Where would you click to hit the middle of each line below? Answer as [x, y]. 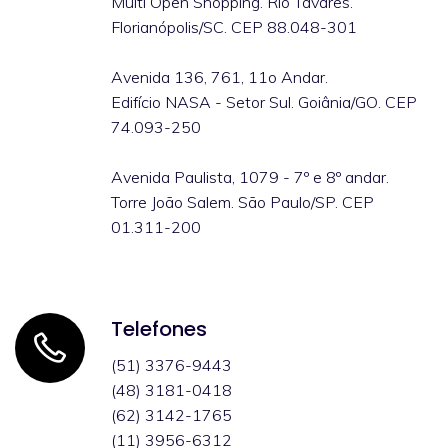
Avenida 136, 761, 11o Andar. [219, 77]
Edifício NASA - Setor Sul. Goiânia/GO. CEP [264, 102]
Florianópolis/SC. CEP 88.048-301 [234, 27]
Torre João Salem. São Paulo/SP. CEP [242, 202]
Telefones [159, 329]
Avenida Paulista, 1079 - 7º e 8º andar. [250, 177]
